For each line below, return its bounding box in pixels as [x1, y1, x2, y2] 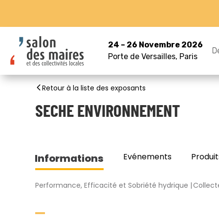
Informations [35, 152, 104, 165]
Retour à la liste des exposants [42, 83, 146, 93]
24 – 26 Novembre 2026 [108, 40, 203, 49]
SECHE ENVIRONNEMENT [35, 100, 180, 120]
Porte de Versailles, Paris [108, 52, 197, 61]
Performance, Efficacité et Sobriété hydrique [35, 180, 188, 190]
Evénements [123, 151, 172, 162]
